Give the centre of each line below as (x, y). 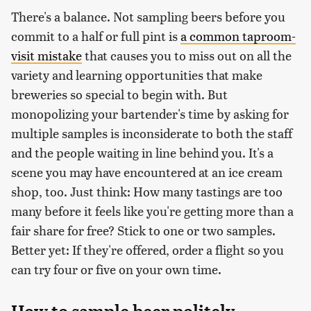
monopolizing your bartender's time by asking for (150, 113)
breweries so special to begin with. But (119, 94)
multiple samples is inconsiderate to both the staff (152, 133)
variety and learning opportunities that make (137, 74)
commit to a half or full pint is (96, 35)
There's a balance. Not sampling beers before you (148, 16)
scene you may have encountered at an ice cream (147, 171)
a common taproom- (238, 35)
